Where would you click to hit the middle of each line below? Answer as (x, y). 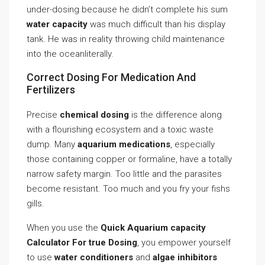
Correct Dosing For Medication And (111, 77)
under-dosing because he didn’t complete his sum (127, 9)
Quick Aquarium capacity (153, 228)
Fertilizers (51, 90)
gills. (35, 203)
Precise (43, 115)
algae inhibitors (185, 257)
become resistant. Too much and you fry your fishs (128, 189)
